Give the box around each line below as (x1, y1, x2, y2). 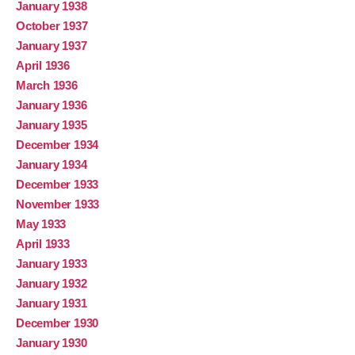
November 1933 (16, 197, 100, 212)
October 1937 (16, 19, 88, 33)
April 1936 (16, 59, 70, 73)
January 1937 (16, 39, 87, 53)
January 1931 (16, 296, 87, 311)
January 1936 (16, 98, 87, 113)
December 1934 (16, 138, 99, 152)
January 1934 (16, 158, 87, 172)
